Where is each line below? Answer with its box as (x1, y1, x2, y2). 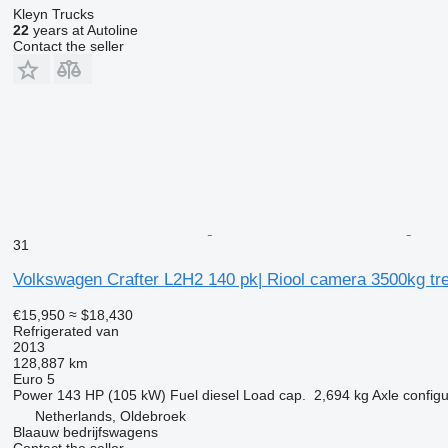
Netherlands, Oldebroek (34, 407, 186, 424)
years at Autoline (28, 21, 138, 38)
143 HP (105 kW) (56, 386, 166, 403)
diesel (201, 386, 239, 403)
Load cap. (242, 386, 306, 403)
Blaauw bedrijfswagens (12, 423, 158, 440)
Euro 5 (12, 370, 55, 387)
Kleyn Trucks (12, 5, 94, 22)
